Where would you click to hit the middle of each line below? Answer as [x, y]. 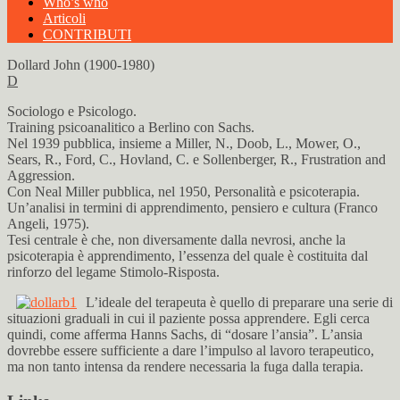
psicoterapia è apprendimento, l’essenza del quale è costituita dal [187, 256]
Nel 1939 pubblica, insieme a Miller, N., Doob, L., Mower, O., [184, 143]
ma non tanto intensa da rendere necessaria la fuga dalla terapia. [185, 367]
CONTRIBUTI [87, 34]
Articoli [64, 18]
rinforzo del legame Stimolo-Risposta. [113, 272]
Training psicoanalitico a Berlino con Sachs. [131, 127]
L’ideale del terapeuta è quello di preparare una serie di [239, 302]
